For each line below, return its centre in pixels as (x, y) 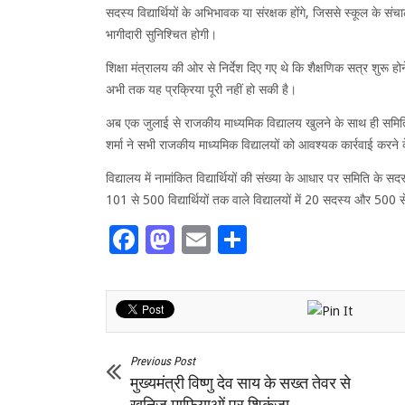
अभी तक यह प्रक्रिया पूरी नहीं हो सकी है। (201, 90)
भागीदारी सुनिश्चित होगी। (161, 35)
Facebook (201, 240)
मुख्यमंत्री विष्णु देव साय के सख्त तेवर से (240, 382)
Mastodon (241, 240)
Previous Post (163, 361)
